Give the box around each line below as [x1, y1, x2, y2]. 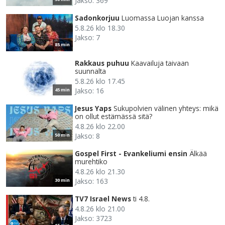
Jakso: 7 [75, 33, 100, 43]
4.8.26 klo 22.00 [75, 122, 125, 132]
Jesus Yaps [75, 103, 111, 114]
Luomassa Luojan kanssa [122, 13, 204, 23]
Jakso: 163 [75, 176, 108, 186]
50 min [55, 132, 70, 139]
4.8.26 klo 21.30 [75, 167, 125, 177]
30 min [55, 177, 70, 184]
